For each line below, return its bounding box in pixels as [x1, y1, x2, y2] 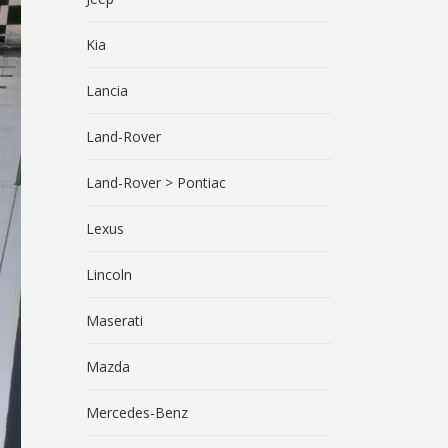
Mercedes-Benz [86, 403, 188, 422]
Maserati [86, 311, 143, 330]
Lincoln [86, 265, 132, 284]
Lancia [86, 81, 128, 100]
